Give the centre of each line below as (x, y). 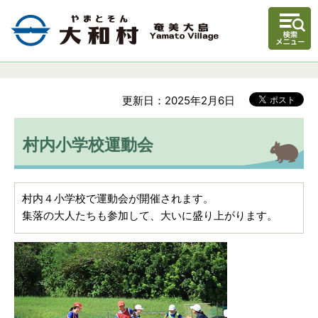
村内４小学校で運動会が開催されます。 (118, 198)
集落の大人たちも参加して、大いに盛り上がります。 (150, 215)
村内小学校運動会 (88, 144)
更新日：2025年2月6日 (179, 100)
